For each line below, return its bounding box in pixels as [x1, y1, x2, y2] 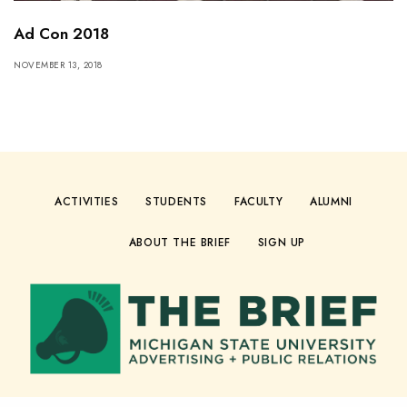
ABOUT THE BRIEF [128, 234, 231, 252]
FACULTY [234, 194, 283, 211]
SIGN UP [257, 234, 306, 252]
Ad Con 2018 [14, 23, 109, 45]
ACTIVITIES [55, 194, 119, 211]
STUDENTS [145, 194, 207, 211]
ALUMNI [310, 194, 352, 211]
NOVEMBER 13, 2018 [14, 58, 103, 73]
